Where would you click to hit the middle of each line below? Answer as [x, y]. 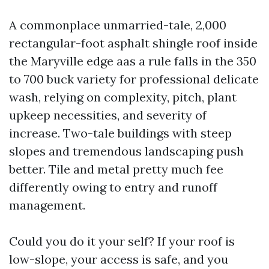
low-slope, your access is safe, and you [119, 259]
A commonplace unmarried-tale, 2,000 [118, 25]
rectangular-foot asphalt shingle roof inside [133, 43]
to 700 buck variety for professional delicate [134, 79]
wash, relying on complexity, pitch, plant [123, 97]
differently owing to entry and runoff [113, 187]
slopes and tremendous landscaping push [126, 151]
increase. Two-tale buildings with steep [120, 133]
